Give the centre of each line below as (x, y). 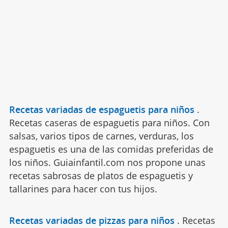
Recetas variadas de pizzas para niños (92, 221)
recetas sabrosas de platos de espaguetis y (101, 176)
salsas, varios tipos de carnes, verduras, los (101, 136)
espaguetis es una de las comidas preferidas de (111, 149)
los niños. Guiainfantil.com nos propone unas (107, 163)
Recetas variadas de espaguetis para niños (102, 110)
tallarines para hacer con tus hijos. (83, 189)
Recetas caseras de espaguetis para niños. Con (109, 123)
